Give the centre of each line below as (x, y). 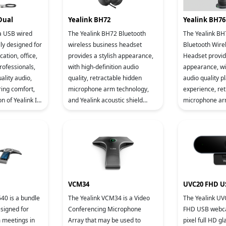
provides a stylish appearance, (111, 56)
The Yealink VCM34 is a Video (109, 198)
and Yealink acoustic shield (105, 100)
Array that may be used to (104, 220)
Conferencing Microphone (105, 209)
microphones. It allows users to (112, 122)
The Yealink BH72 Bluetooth (107, 34)
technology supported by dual (109, 111)
